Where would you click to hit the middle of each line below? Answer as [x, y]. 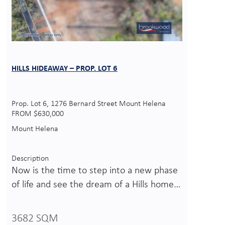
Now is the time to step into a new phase [95, 171]
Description [30, 159]
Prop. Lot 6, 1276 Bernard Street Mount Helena [89, 104]
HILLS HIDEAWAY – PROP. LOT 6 [65, 68]
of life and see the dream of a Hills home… [96, 185]
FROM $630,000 [38, 114]
